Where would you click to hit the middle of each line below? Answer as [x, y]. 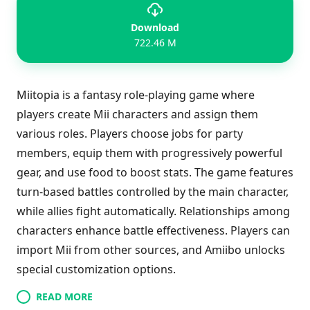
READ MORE [64, 297]
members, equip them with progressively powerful [149, 153]
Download [155, 27]
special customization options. [96, 269]
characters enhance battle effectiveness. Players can [153, 230]
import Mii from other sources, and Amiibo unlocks [151, 250]
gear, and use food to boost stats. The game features [155, 172]
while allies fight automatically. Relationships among [153, 211]
